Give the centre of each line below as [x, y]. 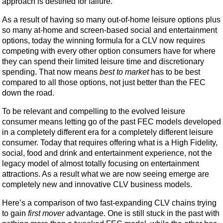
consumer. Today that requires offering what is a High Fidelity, [110, 142]
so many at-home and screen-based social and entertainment [110, 30]
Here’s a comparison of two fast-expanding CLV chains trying [109, 203]
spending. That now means [51, 72]
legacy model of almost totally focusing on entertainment [101, 163]
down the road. [28, 93]
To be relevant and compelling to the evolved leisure [94, 111]
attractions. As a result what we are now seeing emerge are [106, 174]
